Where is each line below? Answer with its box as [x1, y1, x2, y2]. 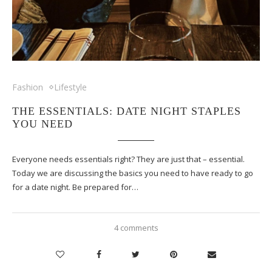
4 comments [114, 222, 158, 233]
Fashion [12, 81, 43, 93]
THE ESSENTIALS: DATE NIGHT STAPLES [12, 104, 241, 117]
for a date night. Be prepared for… [12, 181, 138, 192]
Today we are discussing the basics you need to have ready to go [12, 167, 253, 178]
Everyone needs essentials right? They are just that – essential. [12, 153, 245, 165]
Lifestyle [54, 81, 87, 93]
